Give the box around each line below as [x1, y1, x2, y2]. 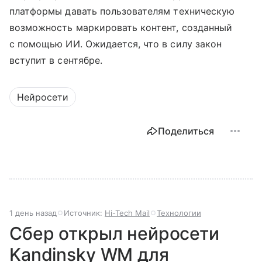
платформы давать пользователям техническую [9, 5, 235, 17]
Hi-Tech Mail [105, 208, 150, 218]
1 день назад [9, 208, 57, 218]
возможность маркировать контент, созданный [9, 21, 233, 33]
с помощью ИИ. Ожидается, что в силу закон [9, 37, 222, 50]
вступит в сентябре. [9, 54, 102, 66]
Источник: [64, 208, 105, 218]
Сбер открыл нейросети [9, 222, 219, 244]
